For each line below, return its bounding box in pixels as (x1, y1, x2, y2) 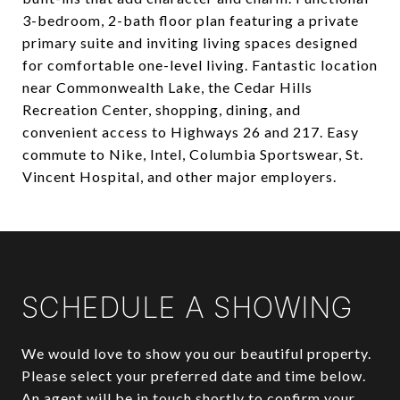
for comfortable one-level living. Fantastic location (22, 56, 378, 73)
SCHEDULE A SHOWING (21, 290, 354, 325)
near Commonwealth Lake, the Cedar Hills (22, 79, 312, 96)
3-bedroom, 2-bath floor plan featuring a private (22, 12, 359, 29)
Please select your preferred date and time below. (21, 367, 366, 384)
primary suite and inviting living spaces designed (22, 34, 358, 51)
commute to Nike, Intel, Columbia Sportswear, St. (22, 146, 363, 162)
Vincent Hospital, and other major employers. (22, 168, 337, 185)
